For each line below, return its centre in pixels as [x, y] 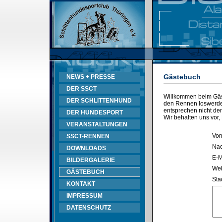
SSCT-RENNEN [88, 136]
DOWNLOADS [86, 148]
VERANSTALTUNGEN [97, 124]
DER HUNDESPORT [95, 112]
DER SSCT [82, 89]
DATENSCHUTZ [89, 208]
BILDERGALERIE [91, 160]
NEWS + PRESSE [91, 77]
